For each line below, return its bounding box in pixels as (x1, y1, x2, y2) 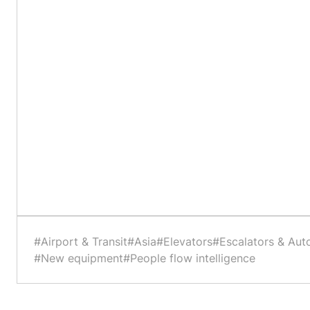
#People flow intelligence (123, 251, 255, 266)
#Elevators (156, 235, 212, 249)
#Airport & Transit (34, 235, 127, 249)
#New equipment (34, 251, 123, 266)
